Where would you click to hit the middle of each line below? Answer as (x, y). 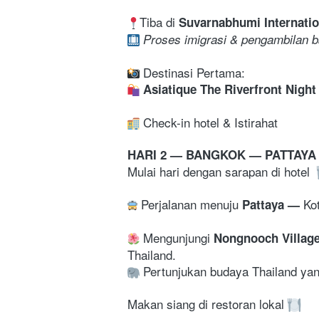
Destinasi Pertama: (194, 72)
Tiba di (159, 21)
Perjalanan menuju (192, 204)
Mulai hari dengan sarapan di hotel (220, 171)
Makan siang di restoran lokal (208, 303)
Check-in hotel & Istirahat (209, 122)
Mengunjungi (177, 237)
